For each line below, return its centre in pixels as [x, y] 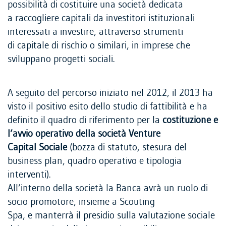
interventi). [29, 175]
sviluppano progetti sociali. [61, 60]
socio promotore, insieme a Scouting [81, 202]
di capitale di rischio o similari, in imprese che [99, 46]
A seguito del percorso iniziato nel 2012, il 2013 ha [110, 93]
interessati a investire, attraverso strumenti [95, 32]
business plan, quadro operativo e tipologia [95, 161]
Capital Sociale [37, 148]
